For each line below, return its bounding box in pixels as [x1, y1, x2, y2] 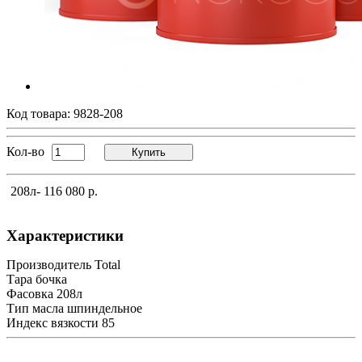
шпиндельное [67, 301, 142, 315]
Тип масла [6, 301, 64, 315]
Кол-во [6, 144, 44, 158]
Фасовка [6, 286, 53, 301]
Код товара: [6, 106, 74, 120]
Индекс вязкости [6, 315, 99, 330]
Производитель [6, 257, 91, 271]
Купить [132, 145, 166, 158]
